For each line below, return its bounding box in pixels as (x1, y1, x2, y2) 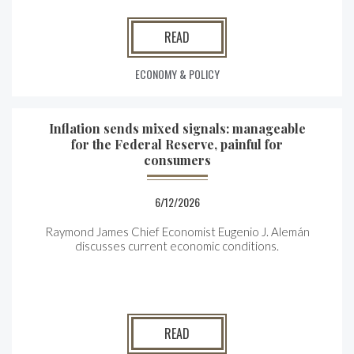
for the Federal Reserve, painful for (71, 136, 283, 153)
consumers (143, 152, 211, 168)
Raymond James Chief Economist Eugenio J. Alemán (44, 224, 310, 239)
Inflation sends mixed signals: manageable (48, 120, 306, 137)
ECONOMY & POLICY (134, 66, 220, 82)
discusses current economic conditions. (75, 239, 279, 253)
